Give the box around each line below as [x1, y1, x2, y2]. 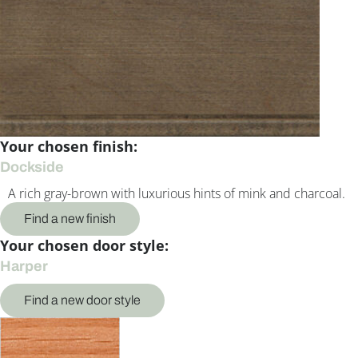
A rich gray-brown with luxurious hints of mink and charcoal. [8, 185, 345, 203]
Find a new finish [24, 212, 116, 226]
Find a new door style [24, 293, 141, 308]
